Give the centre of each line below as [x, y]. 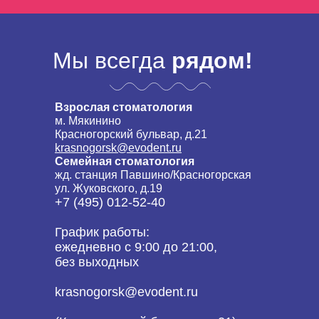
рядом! [212, 61]
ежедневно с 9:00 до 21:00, [136, 247]
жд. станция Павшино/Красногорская [153, 175]
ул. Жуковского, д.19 [109, 188]
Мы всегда [112, 61]
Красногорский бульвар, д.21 [131, 134]
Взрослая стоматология [124, 107]
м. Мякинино [88, 121]
